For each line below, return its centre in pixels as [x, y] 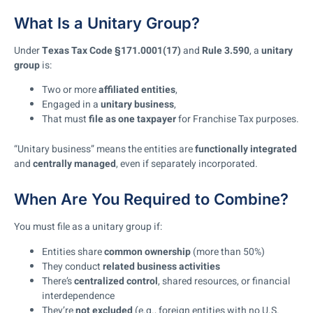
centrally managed [74, 164]
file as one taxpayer [132, 119]
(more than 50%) [228, 252]
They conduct [72, 266]
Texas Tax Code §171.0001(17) [111, 50]
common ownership [147, 252]
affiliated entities [137, 90]
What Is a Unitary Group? [107, 23]
